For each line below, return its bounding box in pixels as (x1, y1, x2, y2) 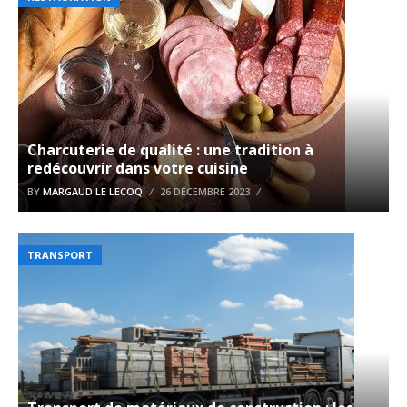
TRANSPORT (27, 247, 93, 262)
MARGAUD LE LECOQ (43, 184, 143, 198)
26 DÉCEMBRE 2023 (160, 184, 250, 198)
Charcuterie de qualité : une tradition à (27, 139, 313, 160)
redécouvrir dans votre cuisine (27, 157, 248, 178)
